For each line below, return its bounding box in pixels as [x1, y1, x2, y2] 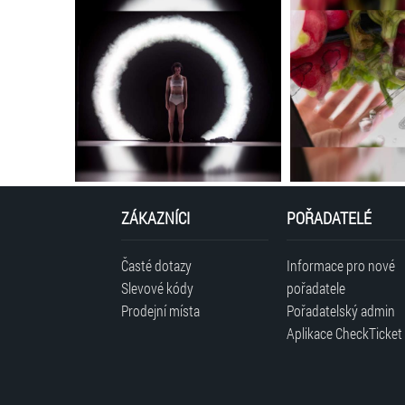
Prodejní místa [121, 300, 201, 320]
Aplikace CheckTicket [286, 323, 402, 343]
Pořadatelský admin [286, 300, 395, 320]
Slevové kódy [121, 278, 194, 297]
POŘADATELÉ [286, 206, 372, 229]
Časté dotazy [121, 255, 193, 275]
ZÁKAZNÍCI [121, 206, 191, 229]
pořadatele [286, 278, 345, 297]
